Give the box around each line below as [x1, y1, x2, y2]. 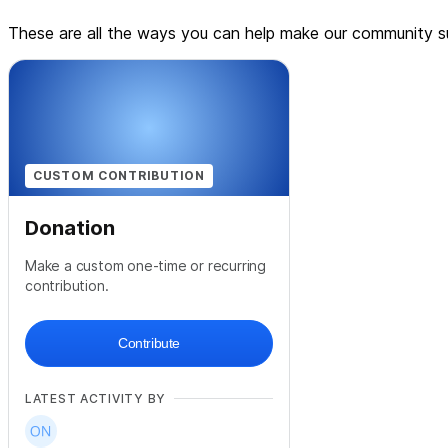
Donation [25, 216, 115, 241]
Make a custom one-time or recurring [25, 257, 267, 275]
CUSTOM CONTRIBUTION [33, 168, 205, 184]
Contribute [118, 335, 180, 352]
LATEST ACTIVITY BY [25, 391, 166, 407]
